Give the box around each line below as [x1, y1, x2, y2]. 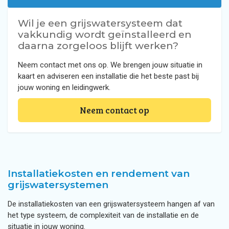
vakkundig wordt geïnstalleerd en [18, 29, 192, 40]
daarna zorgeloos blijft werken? [18, 40, 178, 52]
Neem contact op [80, 104, 149, 116]
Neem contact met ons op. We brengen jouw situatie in [18, 60, 202, 70]
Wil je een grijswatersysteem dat [18, 17, 182, 29]
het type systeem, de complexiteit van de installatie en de [8, 211, 199, 220]
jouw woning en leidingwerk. [18, 83, 110, 92]
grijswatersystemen [8, 179, 108, 191]
